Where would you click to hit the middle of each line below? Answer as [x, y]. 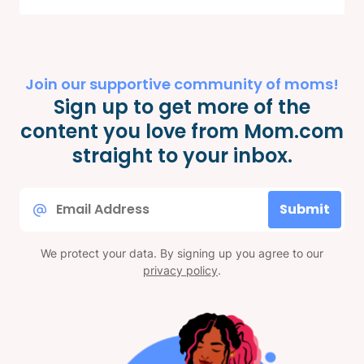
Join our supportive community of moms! [182, 84]
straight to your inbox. [182, 155]
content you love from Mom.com [182, 131]
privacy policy [180, 270]
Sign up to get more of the [182, 106]
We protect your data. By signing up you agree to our [182, 253]
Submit [305, 209]
